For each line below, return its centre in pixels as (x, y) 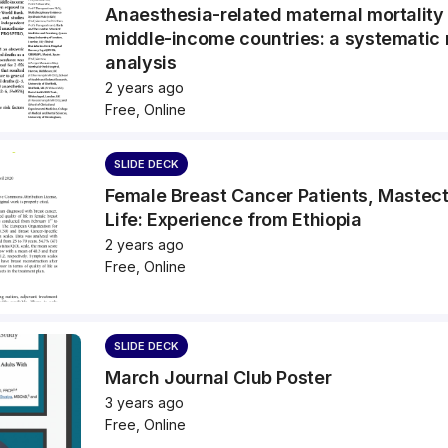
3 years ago (145, 403)
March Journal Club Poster (218, 378)
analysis (141, 62)
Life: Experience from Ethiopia (233, 220)
